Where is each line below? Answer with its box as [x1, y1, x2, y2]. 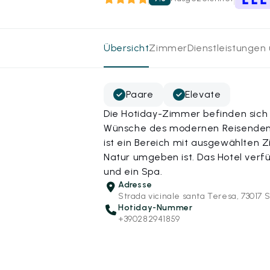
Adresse [118, 179, 152, 190]
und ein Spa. [104, 165, 163, 177]
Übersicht [104, 42, 149, 54]
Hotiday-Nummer [118, 202, 193, 213]
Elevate [185, 88, 221, 100]
